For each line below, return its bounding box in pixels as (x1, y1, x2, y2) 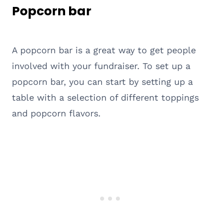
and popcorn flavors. (12, 108, 101, 118)
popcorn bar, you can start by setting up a (12, 76, 193, 87)
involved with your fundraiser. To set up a (12, 60, 190, 71)
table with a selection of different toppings (12, 92, 199, 103)
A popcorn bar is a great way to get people (12, 44, 196, 55)
